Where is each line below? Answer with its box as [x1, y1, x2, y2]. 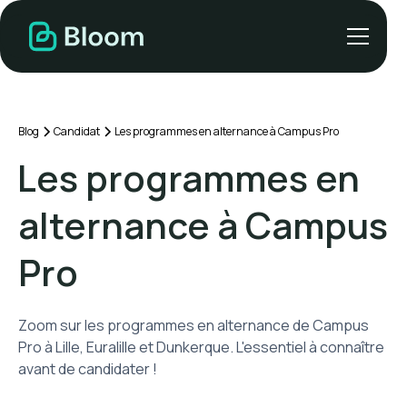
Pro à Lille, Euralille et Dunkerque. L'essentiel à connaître [18, 337, 384, 357]
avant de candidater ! [18, 359, 157, 379]
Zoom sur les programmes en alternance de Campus [18, 315, 369, 335]
